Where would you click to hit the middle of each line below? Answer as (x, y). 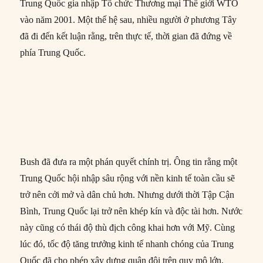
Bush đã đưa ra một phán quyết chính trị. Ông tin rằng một (129, 162)
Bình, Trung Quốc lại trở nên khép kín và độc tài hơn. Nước (131, 211)
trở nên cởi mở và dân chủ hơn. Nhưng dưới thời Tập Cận (127, 195)
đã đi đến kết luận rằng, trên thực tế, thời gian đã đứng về (126, 36)
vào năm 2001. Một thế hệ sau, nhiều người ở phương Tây (129, 20)
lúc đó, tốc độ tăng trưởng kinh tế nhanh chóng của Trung (127, 244)
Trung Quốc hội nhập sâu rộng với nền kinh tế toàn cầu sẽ (128, 178)
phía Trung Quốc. (53, 53)
